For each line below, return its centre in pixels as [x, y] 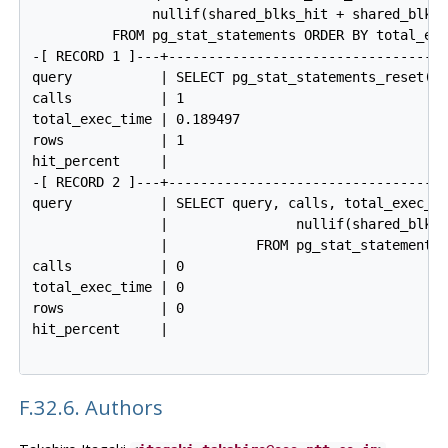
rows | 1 [108, 140]
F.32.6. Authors [93, 407]
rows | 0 [108, 308]
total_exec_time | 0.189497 [136, 119]
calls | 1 [108, 98]
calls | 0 [108, 266]
